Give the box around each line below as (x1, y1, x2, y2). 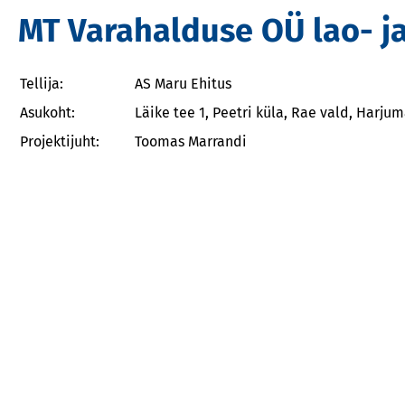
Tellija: (20, 75, 63, 92)
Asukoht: (20, 104, 75, 121)
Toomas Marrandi (135, 133, 247, 150)
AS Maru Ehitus (135, 75, 231, 92)
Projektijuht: (20, 133, 99, 150)
